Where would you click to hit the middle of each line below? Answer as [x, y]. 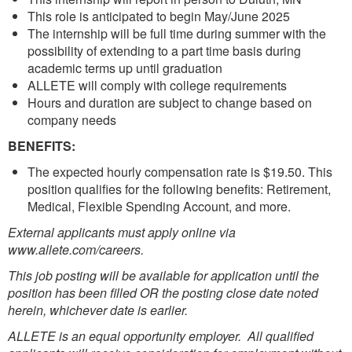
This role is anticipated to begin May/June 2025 [159, 16]
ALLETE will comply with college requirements [157, 85]
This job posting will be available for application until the [163, 275]
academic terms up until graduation [125, 68]
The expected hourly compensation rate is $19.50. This [180, 172]
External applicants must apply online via [122, 232]
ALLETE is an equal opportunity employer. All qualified [161, 336]
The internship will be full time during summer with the [177, 33]
